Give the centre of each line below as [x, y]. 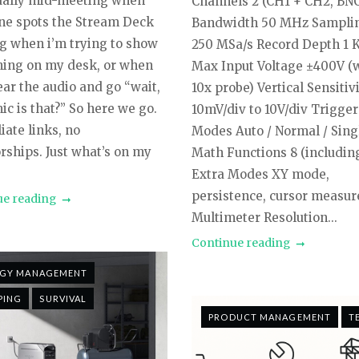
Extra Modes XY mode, [261, 175]
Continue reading [241, 243]
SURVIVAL [63, 298]
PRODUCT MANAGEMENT [270, 317]
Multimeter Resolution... [265, 218]
